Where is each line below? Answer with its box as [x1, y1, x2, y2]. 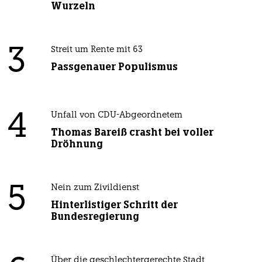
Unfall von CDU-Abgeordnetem [50, 111, 182, 120]
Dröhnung [50, 137, 103, 151]
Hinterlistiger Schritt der [50, 198, 178, 212]
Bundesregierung [50, 210, 139, 223]
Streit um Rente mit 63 [50, 46, 143, 55]
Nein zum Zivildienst [50, 184, 139, 193]
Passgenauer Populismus [50, 60, 178, 74]
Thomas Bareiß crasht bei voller [50, 126, 213, 139]
